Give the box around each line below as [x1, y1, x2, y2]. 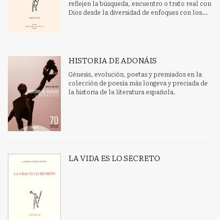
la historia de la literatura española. [68, 87, 176, 97]
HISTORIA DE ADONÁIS [68, 54, 157, 66]
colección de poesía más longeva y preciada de [68, 78, 208, 88]
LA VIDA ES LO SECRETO [68, 152, 161, 164]
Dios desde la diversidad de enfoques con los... [68, 7, 208, 17]
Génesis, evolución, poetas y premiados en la [68, 69, 202, 79]
